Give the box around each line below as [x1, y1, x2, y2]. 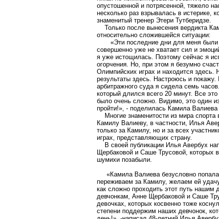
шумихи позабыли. [96, 156, 152, 163]
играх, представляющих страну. [96, 134, 192, 141]
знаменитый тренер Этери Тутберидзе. [96, 17, 211, 24]
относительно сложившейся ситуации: [96, 31, 211, 39]
